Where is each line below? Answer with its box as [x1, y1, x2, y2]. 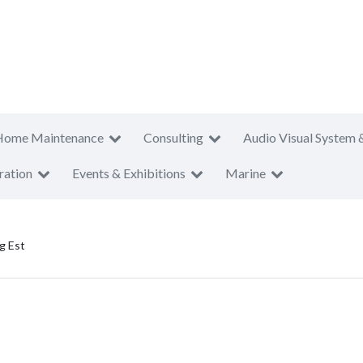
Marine [225, 165, 266, 181]
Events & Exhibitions [72, 165, 186, 181]
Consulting [143, 130, 203, 145]
